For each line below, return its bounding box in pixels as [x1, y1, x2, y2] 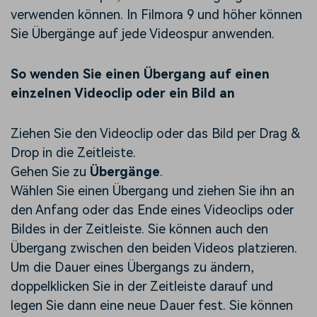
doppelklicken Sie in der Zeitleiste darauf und [11, 279, 273, 294]
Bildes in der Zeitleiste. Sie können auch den [11, 221, 268, 237]
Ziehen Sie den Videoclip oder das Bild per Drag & [11, 126, 300, 142]
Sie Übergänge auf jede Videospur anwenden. [11, 26, 275, 42]
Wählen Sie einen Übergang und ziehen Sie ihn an [11, 183, 294, 199]
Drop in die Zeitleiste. [11, 145, 136, 161]
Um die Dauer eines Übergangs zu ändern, [11, 260, 254, 275]
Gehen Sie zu [11, 164, 86, 180]
